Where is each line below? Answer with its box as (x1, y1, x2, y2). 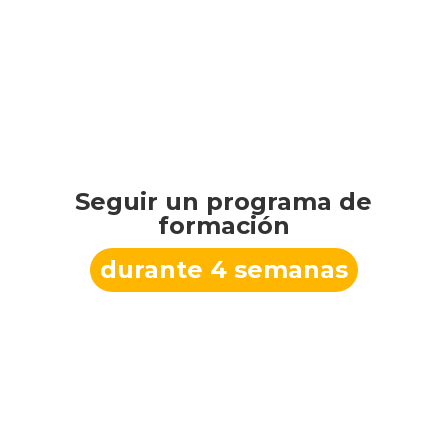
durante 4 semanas (99, 255, 348, 285)
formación (157, 211, 290, 241)
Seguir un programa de (75, 187, 373, 217)
